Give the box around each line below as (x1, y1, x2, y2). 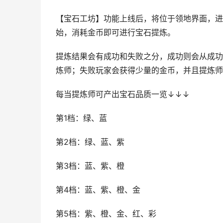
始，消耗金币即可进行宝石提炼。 (56, 28, 175, 37)
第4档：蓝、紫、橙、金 (56, 185, 140, 195)
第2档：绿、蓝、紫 (56, 137, 124, 147)
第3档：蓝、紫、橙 (56, 161, 124, 171)
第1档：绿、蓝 (56, 113, 107, 123)
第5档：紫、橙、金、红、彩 (56, 209, 156, 219)
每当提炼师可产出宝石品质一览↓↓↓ (56, 90, 190, 99)
